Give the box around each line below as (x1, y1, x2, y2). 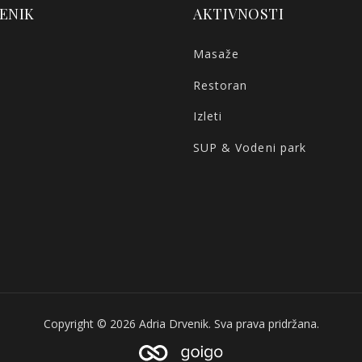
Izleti (193, 108, 223, 124)
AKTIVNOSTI (193, 4, 284, 24)
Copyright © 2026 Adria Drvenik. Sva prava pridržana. (43, 316, 319, 332)
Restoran (193, 77, 248, 93)
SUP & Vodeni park (193, 140, 306, 156)
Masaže (193, 45, 240, 61)
